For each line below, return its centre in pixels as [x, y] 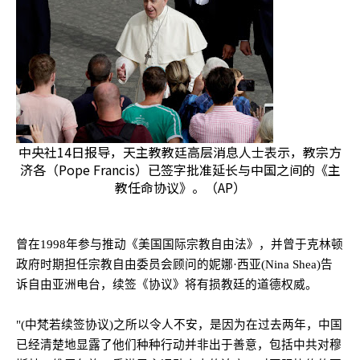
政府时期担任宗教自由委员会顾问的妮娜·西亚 [139, 264]
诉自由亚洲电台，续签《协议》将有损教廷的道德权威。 [167, 284]
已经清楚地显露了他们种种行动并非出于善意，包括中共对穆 [179, 345]
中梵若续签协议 [67, 325]
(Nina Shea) [291, 264]
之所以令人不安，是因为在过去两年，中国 [228, 325]
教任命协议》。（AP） [180, 187]
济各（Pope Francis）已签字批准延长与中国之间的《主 [180, 170]
